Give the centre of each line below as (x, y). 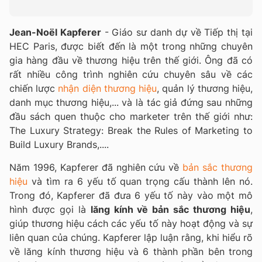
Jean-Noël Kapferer (55, 32)
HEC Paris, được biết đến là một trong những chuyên (131, 46)
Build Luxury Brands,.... (59, 145)
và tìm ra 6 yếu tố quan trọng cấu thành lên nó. (140, 182)
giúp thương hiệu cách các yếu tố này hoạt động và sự (131, 224)
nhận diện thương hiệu (108, 89)
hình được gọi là (50, 210)
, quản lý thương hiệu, (205, 89)
